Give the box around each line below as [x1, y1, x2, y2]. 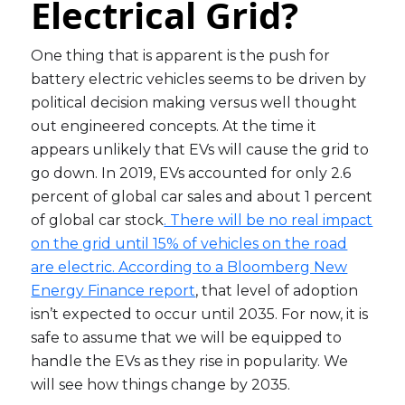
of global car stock [31, 212, 165, 230]
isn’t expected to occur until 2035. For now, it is [31, 306, 369, 324]
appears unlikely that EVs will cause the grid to [31, 141, 370, 159]
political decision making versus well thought [31, 94, 358, 112]
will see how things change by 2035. [31, 376, 291, 394]
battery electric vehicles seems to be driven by [31, 71, 367, 89]
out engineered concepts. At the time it [31, 118, 317, 136]
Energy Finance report [31, 282, 196, 300]
